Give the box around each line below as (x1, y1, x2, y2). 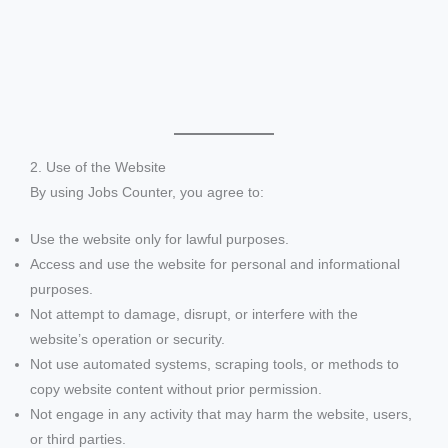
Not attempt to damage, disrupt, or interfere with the (30, 307, 358, 323)
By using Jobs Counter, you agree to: (30, 185, 264, 201)
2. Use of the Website (30, 160, 166, 176)
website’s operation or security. (30, 332, 225, 348)
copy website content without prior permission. (30, 382, 322, 398)
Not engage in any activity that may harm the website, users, (30, 407, 412, 423)
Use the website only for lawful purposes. (30, 232, 289, 248)
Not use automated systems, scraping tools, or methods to (30, 357, 399, 373)
